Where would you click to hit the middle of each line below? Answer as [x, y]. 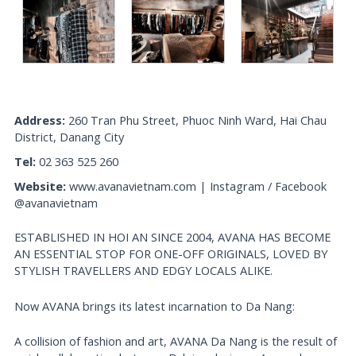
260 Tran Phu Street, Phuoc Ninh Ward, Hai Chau [196, 120]
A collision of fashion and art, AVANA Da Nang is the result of [176, 341]
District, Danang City [70, 137]
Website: [41, 186]
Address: [40, 120]
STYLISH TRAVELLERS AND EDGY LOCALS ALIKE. [144, 271]
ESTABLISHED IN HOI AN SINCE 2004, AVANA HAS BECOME [173, 237]
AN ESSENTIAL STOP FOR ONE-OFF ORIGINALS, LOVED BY [171, 254]
